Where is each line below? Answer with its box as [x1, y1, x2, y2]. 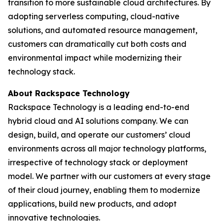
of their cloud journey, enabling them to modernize [8, 185, 200, 195]
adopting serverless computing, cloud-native [8, 11, 180, 21]
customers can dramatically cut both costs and [8, 39, 186, 49]
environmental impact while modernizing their [8, 53, 182, 63]
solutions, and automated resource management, [8, 25, 197, 35]
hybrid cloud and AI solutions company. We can [8, 116, 188, 126]
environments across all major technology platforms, [8, 144, 206, 153]
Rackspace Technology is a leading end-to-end [8, 102, 189, 112]
